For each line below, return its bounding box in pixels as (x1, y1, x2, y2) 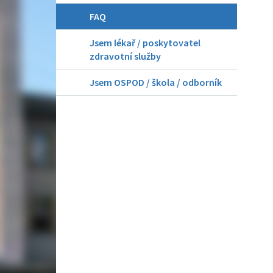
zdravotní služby (90, 50, 161, 62)
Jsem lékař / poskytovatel (90, 37, 200, 49)
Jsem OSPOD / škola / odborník (90, 76, 222, 88)
